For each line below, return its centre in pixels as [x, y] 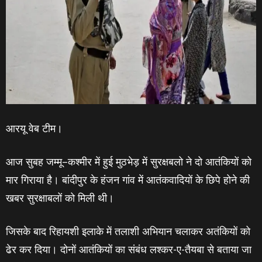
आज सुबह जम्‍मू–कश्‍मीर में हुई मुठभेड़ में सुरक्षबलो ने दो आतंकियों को [129, 161]
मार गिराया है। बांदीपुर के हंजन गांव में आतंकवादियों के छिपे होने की [128, 180]
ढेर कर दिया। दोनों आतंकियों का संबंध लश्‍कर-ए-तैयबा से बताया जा [129, 249]
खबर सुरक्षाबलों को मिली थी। [60, 198]
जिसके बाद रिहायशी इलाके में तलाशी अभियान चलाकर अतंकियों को [128, 231]
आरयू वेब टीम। [34, 128]
